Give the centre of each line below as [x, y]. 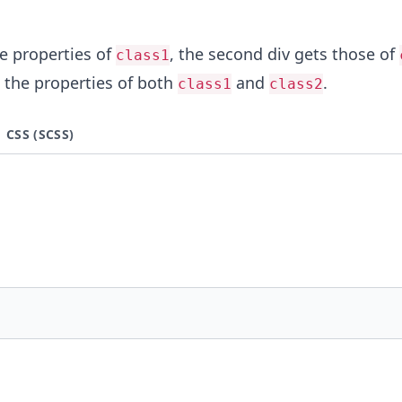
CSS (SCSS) [40, 134]
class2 [296, 84]
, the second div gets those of [284, 54]
